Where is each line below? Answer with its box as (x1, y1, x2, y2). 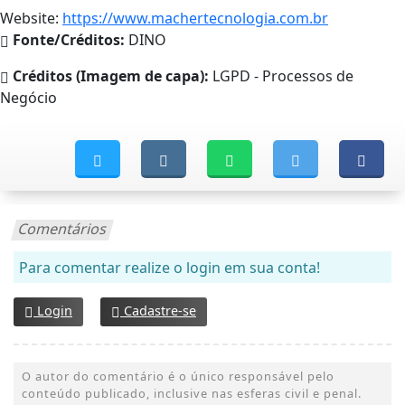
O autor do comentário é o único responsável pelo (22, 367, 334, 384)
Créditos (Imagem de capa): (9, 65, 209, 86)
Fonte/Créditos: (9, 29, 125, 50)
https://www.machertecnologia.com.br (62, 7, 328, 28)
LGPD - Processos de (209, 65, 353, 86)
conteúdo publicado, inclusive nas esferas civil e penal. (22, 384, 362, 401)
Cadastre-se (120, 301, 196, 319)
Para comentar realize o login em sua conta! (19, 257, 320, 278)
